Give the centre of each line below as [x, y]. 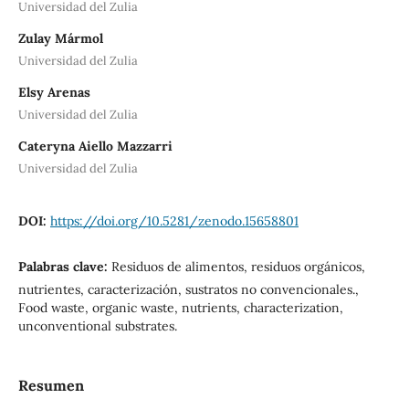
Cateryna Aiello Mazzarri [95, 146]
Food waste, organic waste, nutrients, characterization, [180, 307]
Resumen [51, 385]
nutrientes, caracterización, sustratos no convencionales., [188, 289]
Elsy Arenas [54, 92]
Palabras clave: [64, 266]
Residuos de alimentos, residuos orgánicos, [238, 266]
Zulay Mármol [60, 38]
